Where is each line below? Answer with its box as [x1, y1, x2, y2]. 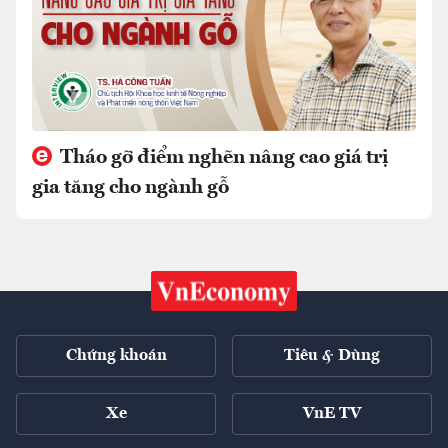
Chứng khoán [65, 347, 167, 364]
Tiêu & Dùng [284, 347, 380, 364]
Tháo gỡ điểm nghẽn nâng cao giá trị [56, 147, 388, 168]
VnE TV [303, 405, 361, 422]
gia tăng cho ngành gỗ [32, 177, 229, 198]
